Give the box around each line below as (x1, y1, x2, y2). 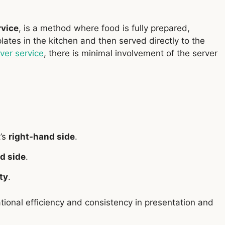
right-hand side (8, 132, 75, 142)
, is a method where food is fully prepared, (18, 23, 190, 34)
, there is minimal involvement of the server (43, 48, 217, 59)
